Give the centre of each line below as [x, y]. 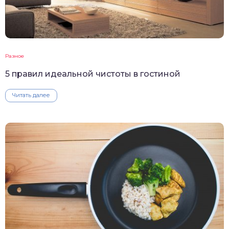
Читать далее [31, 95]
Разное [15, 56]
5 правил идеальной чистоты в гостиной [93, 74]
